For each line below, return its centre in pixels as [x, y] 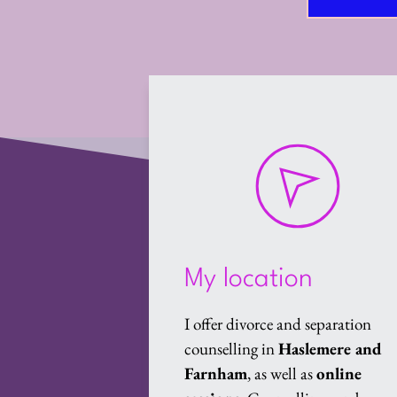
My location [249, 280]
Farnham [216, 374]
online [339, 374]
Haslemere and [331, 349]
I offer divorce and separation [278, 324]
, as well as [282, 374]
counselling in [232, 349]
